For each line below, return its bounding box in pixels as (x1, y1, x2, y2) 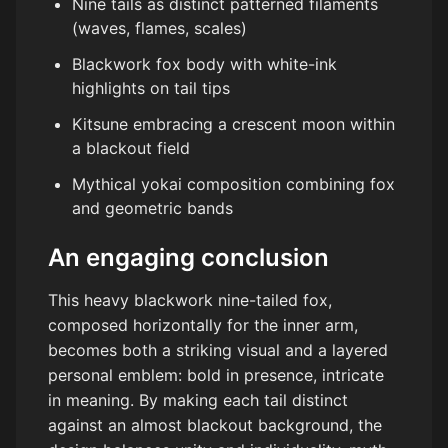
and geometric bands (72, 198, 233, 219)
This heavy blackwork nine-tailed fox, (48, 290, 332, 311)
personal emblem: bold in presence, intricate (48, 365, 384, 386)
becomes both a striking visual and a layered (48, 340, 388, 361)
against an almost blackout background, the (48, 415, 382, 436)
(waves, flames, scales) (72, 18, 247, 39)
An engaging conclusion (48, 243, 329, 273)
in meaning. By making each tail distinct (48, 390, 348, 411)
